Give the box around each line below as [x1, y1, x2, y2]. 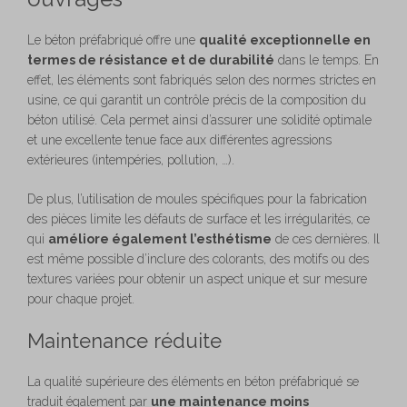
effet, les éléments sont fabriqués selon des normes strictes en [27, 72, 376, 87]
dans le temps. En [274, 52, 379, 67]
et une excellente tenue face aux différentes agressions [27, 132, 332, 147]
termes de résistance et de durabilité [27, 52, 274, 67]
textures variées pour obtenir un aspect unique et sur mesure [27, 271, 367, 286]
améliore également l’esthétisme [48, 231, 272, 246]
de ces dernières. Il [272, 231, 380, 246]
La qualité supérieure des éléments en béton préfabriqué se [27, 373, 359, 389]
